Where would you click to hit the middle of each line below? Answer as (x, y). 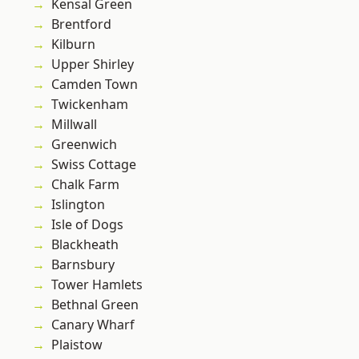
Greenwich (84, 145)
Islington (78, 205)
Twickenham (90, 105)
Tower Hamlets (97, 285)
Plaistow (77, 345)
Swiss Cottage (94, 165)
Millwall (74, 125)
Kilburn (73, 44)
